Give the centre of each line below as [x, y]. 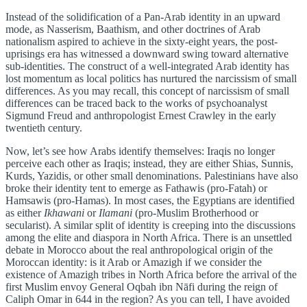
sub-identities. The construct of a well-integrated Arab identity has [147, 66]
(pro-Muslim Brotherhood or [195, 213]
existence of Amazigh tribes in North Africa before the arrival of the [151, 275]
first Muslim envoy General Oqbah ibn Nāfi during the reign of [142, 287]
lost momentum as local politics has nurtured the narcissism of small [151, 79]
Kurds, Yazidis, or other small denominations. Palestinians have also [152, 176]
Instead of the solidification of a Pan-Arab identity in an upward [143, 17]
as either [25, 213]
